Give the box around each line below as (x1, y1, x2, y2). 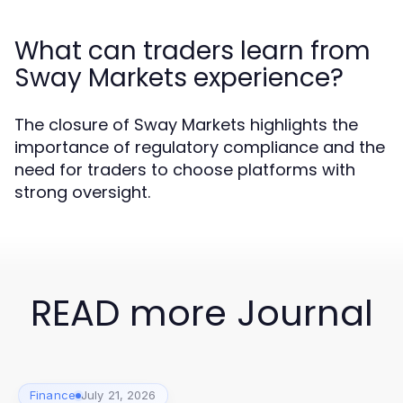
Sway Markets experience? (14, 60, 344, 95)
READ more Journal (30, 288, 373, 338)
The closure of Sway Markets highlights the (14, 113, 358, 136)
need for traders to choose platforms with (14, 158, 355, 181)
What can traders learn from (14, 33, 371, 68)
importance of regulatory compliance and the (14, 136, 385, 158)
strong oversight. (14, 181, 150, 203)
